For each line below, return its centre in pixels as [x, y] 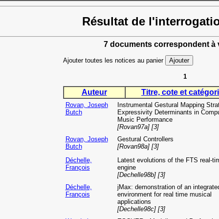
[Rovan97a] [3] [138, 127]
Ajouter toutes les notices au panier [114, 61]
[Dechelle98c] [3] [141, 209]
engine [126, 168]
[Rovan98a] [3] [138, 147]
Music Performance [145, 120]
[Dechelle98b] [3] [141, 175]
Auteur [94, 92]
